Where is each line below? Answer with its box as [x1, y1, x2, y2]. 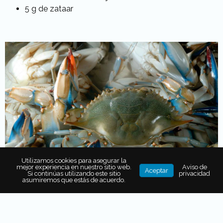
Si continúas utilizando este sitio [27, 170, 120, 177]
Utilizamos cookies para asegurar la [21, 157, 126, 164]
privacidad [179, 170, 210, 177]
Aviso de [182, 163, 207, 171]
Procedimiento [5, 194, 116, 213]
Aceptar [145, 166, 168, 174]
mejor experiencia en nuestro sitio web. [16, 163, 131, 171]
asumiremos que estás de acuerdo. [22, 176, 125, 184]
